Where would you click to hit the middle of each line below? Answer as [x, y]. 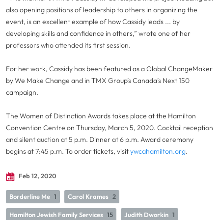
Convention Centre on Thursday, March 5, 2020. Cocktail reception [110, 128]
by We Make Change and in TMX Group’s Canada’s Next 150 [98, 81]
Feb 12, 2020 [37, 176]
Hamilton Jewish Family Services [56, 215]
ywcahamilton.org [158, 151]
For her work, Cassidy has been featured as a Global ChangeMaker [109, 69]
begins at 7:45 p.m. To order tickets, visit [68, 151]
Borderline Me [30, 196]
